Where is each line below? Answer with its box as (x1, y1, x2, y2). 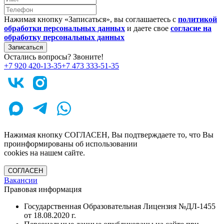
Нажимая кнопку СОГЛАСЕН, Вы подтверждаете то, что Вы (4, 130, 213, 139)
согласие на (170, 23, 211, 32)
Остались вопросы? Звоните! (4, 52, 103, 61)
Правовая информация (4, 184, 81, 193)
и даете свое (125, 23, 170, 32)
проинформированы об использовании (4, 139, 137, 148)
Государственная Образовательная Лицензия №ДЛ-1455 (24, 201, 215, 210)
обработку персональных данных (4, 32, 124, 41)
